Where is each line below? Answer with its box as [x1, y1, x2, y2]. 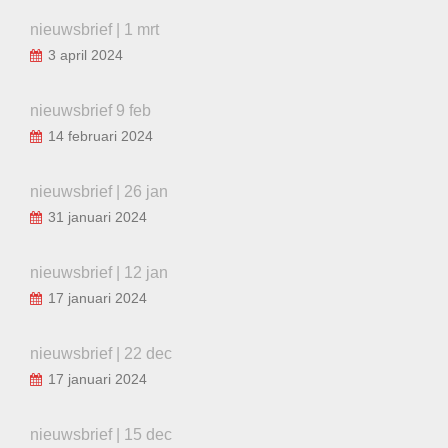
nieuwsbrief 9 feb [30, 101, 151, 119]
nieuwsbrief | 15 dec [30, 425, 172, 443]
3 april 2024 [48, 46, 123, 63]
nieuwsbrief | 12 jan [30, 263, 168, 281]
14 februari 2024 [48, 127, 153, 144]
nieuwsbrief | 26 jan [30, 182, 168, 200]
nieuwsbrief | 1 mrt [30, 20, 159, 38]
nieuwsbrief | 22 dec [30, 344, 172, 362]
